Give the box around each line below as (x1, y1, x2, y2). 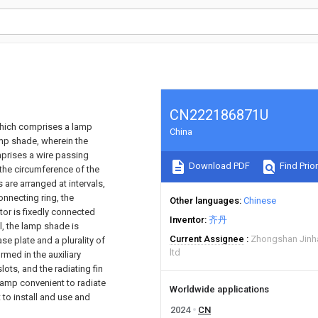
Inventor (170, 214, 204, 225)
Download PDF (187, 160, 250, 172)
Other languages (170, 195, 239, 206)
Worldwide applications (170, 284, 269, 295)
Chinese (243, 195, 276, 206)
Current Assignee (170, 234, 244, 244)
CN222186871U (170, 106, 268, 124)
